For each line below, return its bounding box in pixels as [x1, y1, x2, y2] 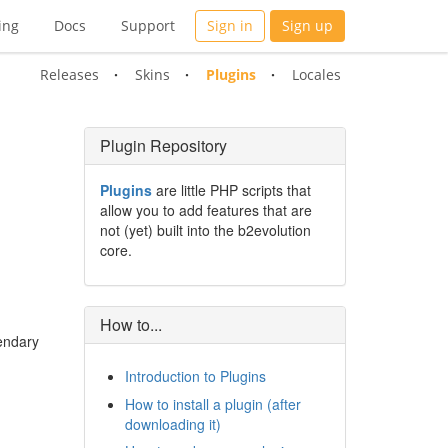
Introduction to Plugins [124, 366, 266, 387]
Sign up [282, 16, 333, 35]
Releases [40, 65, 99, 84]
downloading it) [124, 413, 221, 434]
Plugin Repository [99, 134, 227, 157]
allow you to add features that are [99, 200, 312, 220]
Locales [292, 65, 341, 84]
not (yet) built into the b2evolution [99, 220, 311, 240]
